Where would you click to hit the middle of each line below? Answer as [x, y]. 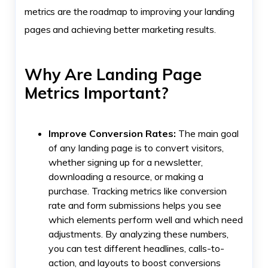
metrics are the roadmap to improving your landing [130, 12]
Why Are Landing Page [113, 74]
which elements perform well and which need [146, 220]
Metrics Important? [97, 93]
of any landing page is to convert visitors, [136, 148]
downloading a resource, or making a [126, 177]
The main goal [207, 134]
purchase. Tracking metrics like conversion [138, 191]
